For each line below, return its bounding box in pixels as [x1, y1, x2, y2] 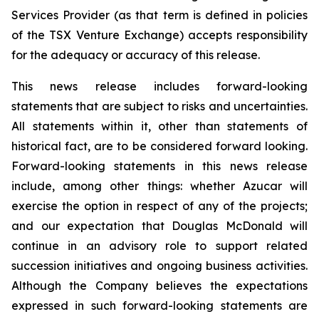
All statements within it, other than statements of [11, 119, 308, 133]
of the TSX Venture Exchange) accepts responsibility [11, 28, 308, 42]
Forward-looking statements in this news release [11, 159, 308, 173]
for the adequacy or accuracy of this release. [11, 48, 260, 62]
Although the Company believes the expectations [11, 278, 308, 293]
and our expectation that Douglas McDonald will [11, 219, 308, 233]
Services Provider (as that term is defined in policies [11, 8, 308, 22]
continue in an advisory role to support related [11, 239, 308, 253]
